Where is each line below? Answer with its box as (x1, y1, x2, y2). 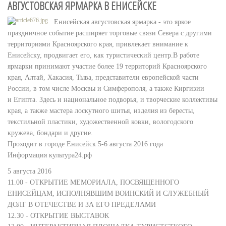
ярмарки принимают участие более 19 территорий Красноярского (8, 63, 207, 70)
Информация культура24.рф (8, 151, 92, 159)
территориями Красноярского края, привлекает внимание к (8, 40, 188, 48)
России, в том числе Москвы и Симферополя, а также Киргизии (8, 85, 204, 92)
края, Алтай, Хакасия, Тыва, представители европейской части (8, 74, 199, 81)
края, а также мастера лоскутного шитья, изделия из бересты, (8, 107, 197, 115)
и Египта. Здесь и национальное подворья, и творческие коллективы (8, 96, 217, 103)
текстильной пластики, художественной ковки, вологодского (8, 118, 193, 126)
